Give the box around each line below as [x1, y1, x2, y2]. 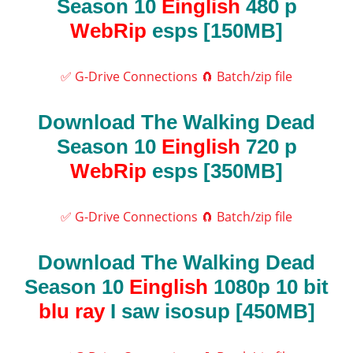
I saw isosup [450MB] [104, 299, 315, 324]
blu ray [38, 299, 105, 324]
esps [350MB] [147, 159, 283, 184]
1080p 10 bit [208, 275, 329, 299]
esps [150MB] [147, 19, 283, 43]
